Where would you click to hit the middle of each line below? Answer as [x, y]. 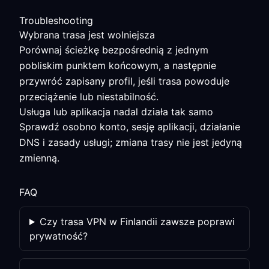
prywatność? [59, 236]
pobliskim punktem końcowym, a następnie [118, 65]
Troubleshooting [56, 20]
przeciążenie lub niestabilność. [89, 97]
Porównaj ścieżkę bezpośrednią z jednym [114, 50]
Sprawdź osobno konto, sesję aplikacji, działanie [130, 127]
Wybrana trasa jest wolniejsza [87, 35]
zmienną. [39, 158]
